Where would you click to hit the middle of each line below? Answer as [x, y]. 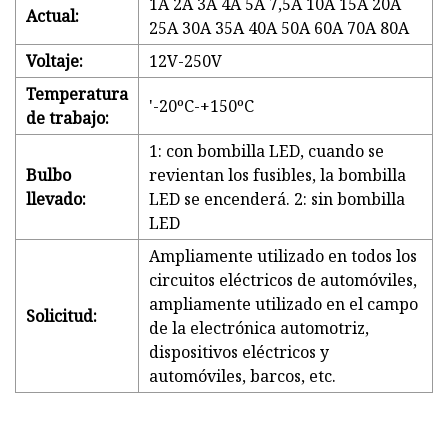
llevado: [56, 199]
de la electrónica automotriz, [259, 328]
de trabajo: [67, 118]
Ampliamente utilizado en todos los [283, 256]
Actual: [52, 16]
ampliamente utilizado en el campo [283, 304]
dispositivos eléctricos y [239, 352]
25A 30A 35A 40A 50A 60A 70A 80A [279, 28]
